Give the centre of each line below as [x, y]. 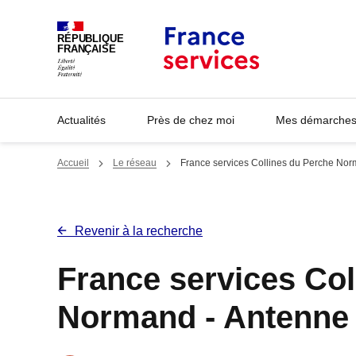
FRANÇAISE [87, 50]
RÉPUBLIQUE [91, 39]
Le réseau [135, 163]
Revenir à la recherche [139, 231]
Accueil [73, 163]
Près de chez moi [191, 120]
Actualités [81, 120]
